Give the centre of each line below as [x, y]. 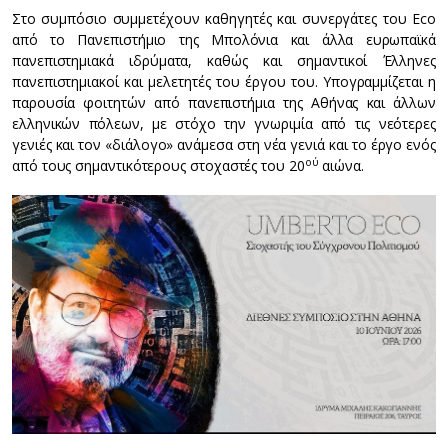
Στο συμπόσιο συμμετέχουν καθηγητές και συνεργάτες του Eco [224, 19]
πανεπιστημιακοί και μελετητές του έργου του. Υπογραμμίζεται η [224, 82]
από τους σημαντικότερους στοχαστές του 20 [158, 166]
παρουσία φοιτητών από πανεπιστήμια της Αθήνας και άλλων [224, 103]
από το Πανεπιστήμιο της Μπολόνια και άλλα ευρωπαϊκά [224, 40]
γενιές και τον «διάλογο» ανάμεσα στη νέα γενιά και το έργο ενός [224, 145]
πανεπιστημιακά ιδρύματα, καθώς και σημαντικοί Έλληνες [224, 61]
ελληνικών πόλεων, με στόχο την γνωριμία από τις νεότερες [224, 124]
